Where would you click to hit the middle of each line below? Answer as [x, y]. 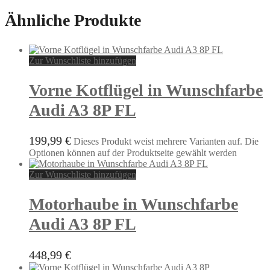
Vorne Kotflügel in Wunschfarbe [146, 90]
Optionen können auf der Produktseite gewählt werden [133, 153]
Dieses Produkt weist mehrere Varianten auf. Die [166, 142]
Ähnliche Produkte [73, 20]
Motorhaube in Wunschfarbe [133, 204]
